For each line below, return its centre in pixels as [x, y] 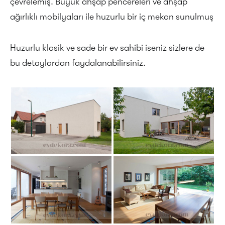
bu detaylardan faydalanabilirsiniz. [78, 63]
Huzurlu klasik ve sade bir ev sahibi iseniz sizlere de [107, 48]
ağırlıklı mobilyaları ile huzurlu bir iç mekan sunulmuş [112, 17]
